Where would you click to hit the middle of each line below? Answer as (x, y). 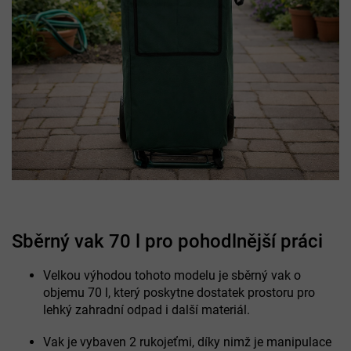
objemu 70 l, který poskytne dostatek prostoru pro (179, 292)
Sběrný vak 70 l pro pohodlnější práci (167, 241)
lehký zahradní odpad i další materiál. (147, 309)
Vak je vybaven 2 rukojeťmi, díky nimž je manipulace (187, 342)
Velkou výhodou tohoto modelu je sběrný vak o (172, 275)
